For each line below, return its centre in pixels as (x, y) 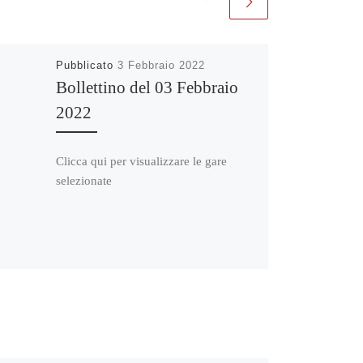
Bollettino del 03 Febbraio (147, 88)
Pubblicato (86, 65)
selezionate (83, 180)
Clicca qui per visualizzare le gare (141, 161)
